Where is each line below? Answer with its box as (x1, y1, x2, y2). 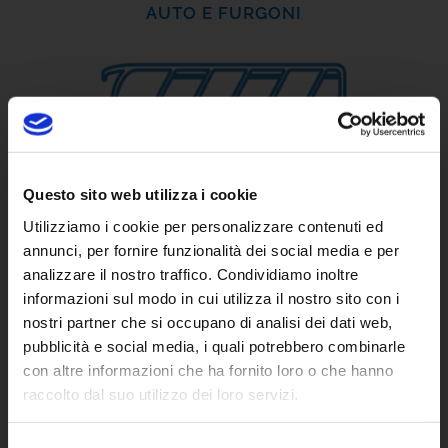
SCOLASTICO (166, 424, 282, 445)
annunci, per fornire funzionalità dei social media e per (23, 241, 399, 259)
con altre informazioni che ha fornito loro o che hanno (23, 361, 393, 379)
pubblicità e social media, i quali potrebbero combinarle (23, 337, 405, 355)
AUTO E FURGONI (146, 3, 302, 24)
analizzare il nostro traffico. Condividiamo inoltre (23, 265, 359, 283)
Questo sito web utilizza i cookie (23, 185, 258, 203)
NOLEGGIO (176, 191, 272, 212)
